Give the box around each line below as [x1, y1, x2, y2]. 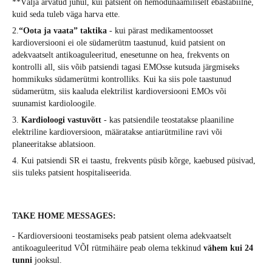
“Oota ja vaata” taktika [19, 26, 107, 36]
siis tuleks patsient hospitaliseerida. [12, 168, 132, 178]
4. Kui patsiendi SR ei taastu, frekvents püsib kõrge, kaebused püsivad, [12, 156, 256, 166]
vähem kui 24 [203, 243, 253, 253]
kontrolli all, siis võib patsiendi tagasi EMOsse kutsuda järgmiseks [12, 63, 239, 72]
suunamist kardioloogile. [12, 99, 97, 109]
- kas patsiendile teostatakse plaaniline [104, 115, 234, 125]
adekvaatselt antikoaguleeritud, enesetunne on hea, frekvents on [12, 50, 229, 60]
